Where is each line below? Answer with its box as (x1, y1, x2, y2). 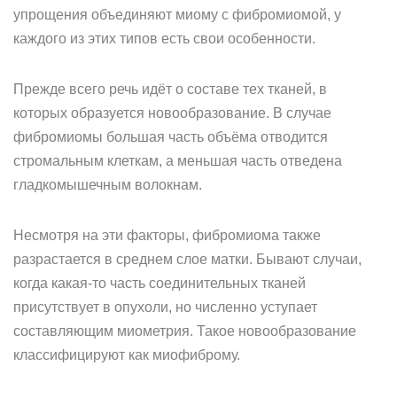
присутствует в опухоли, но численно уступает (13, 300, 317, 315)
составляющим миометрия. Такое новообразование (13, 323, 356, 339)
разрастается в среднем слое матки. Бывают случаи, (13, 252, 362, 267)
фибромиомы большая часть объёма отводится (13, 129, 328, 144)
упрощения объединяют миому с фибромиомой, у (13, 7, 341, 22)
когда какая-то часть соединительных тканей (13, 276, 306, 291)
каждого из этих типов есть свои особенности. (13, 31, 315, 46)
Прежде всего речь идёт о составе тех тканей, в (13, 82, 327, 97)
